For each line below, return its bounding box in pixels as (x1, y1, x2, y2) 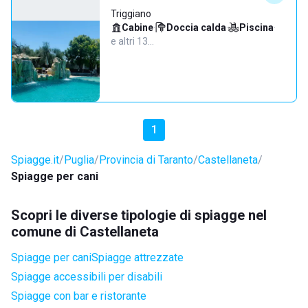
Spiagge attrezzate (91, 251, 184, 264)
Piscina (239, 22, 274, 33)
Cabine (122, 22, 153, 33)
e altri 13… (111, 36, 154, 47)
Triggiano (111, 8, 151, 19)
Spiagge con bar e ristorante (11, 289, 146, 302)
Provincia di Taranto (99, 153, 193, 166)
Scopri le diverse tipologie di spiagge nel (11, 207, 267, 223)
